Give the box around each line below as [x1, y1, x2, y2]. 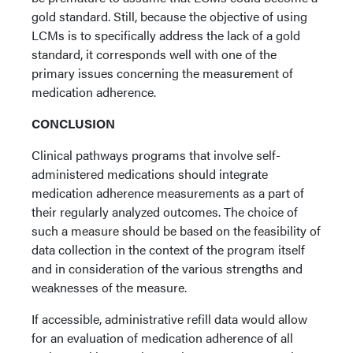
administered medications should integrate [32, 165, 268, 183]
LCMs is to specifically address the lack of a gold [32, 26, 300, 44]
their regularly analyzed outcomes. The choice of [32, 203, 298, 221]
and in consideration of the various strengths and [32, 259, 303, 277]
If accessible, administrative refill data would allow [32, 310, 307, 328]
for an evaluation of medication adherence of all [32, 329, 293, 347]
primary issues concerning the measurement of [32, 64, 293, 82]
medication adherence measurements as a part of [32, 184, 304, 202]
